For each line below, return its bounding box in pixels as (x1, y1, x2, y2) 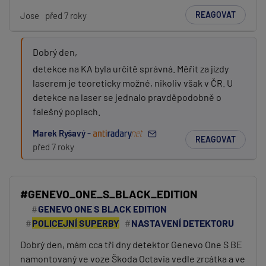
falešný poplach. (33, 106, 100, 117)
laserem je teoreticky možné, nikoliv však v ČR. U (33, 77, 233, 88)
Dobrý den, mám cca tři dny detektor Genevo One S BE (20, 239, 242, 250)
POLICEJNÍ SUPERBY (32, 217, 119, 229)
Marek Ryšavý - (33, 128, 93, 138)
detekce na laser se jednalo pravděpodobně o (33, 91, 221, 103)
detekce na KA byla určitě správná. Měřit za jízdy (33, 63, 229, 74)
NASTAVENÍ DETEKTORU (131, 217, 234, 229)
